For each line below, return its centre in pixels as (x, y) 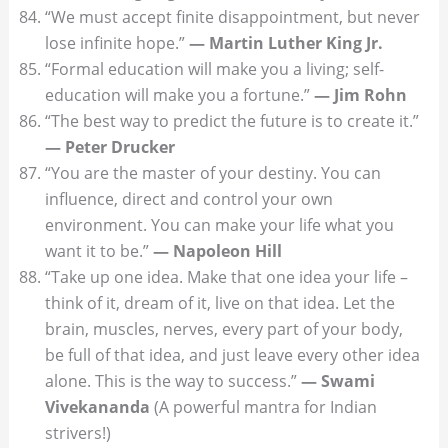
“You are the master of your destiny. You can (212, 173)
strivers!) (77, 433)
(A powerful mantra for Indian (263, 407)
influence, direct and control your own (188, 199)
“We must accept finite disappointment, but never (232, 17)
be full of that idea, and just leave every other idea (232, 355)
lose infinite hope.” (116, 43)
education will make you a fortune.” (179, 95)
